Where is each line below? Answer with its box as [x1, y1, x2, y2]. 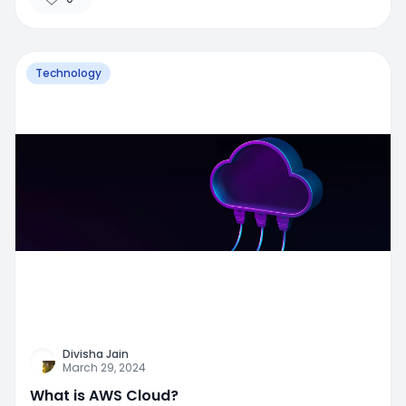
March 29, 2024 [63, 360, 146, 376]
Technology [35, 64, 101, 81]
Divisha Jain [63, 346, 129, 362]
